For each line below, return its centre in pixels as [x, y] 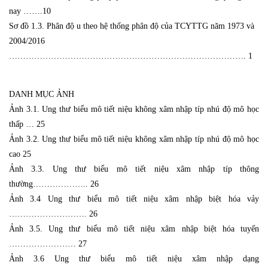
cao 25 [20, 154]
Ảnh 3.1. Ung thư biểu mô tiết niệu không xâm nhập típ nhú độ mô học [134, 109]
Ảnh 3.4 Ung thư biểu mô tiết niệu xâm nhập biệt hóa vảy [134, 199]
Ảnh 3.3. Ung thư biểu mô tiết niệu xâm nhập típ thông [134, 169]
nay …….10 [30, 11]
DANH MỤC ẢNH [42, 94]
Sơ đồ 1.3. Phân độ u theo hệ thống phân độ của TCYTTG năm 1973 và [132, 26]
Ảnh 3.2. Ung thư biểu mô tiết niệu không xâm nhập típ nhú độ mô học [134, 139]
